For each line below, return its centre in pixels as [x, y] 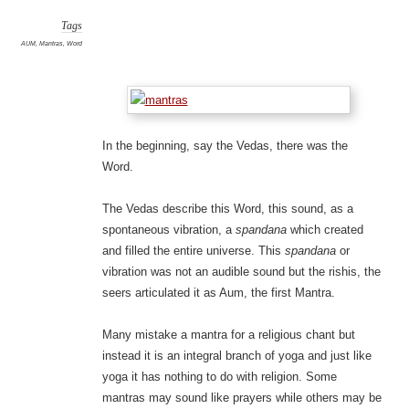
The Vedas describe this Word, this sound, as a [227, 209]
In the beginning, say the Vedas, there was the [225, 146]
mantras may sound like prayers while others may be [241, 398]
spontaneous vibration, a [168, 230]
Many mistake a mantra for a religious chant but [228, 335]
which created [325, 230]
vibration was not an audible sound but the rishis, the [241, 272]
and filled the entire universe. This [193, 251]
